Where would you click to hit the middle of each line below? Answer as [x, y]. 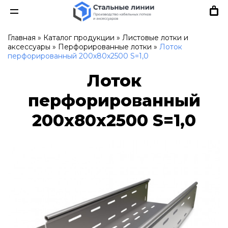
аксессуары [29, 47]
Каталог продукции [79, 38]
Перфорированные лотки [105, 47]
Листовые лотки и [155, 38]
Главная [22, 38]
